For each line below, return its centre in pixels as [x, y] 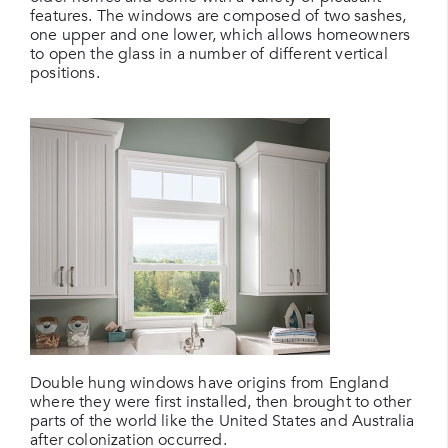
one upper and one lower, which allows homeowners [220, 35]
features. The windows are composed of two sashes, [218, 16]
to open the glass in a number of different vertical [209, 54]
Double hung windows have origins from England [209, 383]
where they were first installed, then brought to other [221, 402]
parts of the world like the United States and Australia [222, 421]
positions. [65, 73]
